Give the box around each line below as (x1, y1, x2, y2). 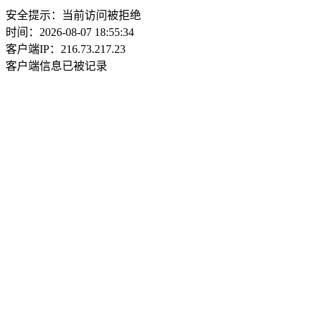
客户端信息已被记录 (6, 60, 107, 72)
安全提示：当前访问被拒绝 (6, 9, 141, 21)
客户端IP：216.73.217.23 (6, 43, 126, 55)
